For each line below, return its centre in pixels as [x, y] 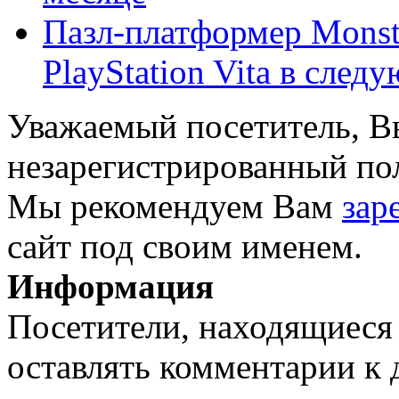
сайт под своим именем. [185, 247]
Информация [110, 287]
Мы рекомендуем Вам [175, 207]
